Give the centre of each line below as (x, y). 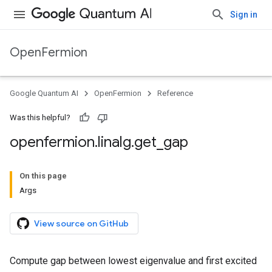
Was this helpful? (40, 117)
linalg (114, 142)
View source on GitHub (81, 223)
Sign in (244, 15)
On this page (43, 176)
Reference (175, 93)
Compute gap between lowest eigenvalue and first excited (133, 261)
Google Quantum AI (44, 93)
